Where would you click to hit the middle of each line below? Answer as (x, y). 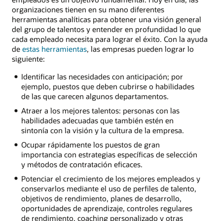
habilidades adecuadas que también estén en (97, 120)
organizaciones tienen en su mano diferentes (88, 9)
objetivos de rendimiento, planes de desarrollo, (101, 198)
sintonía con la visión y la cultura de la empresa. (102, 130)
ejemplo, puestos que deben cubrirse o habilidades (108, 86)
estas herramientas (55, 49)
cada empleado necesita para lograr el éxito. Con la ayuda (110, 39)
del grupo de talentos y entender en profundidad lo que (106, 29)
